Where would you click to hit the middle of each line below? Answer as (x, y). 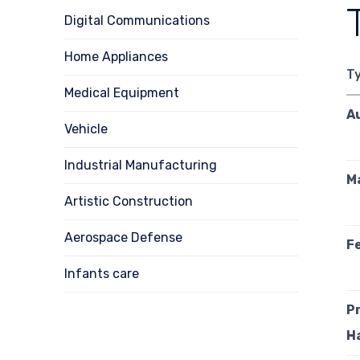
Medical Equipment (122, 92)
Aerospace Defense (123, 237)
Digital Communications (137, 20)
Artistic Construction (129, 201)
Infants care (102, 273)
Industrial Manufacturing (141, 165)
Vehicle (86, 129)
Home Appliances (116, 56)
